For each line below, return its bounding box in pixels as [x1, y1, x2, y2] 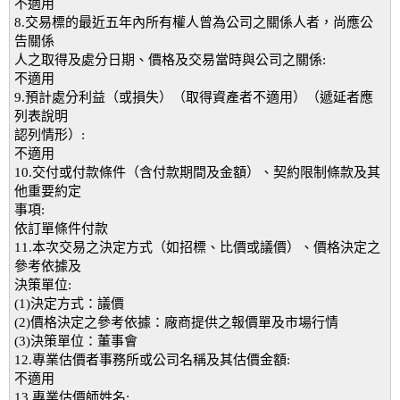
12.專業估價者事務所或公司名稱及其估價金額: [14, 353, 290, 367]
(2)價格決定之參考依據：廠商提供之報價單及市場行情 [14, 315, 338, 329]
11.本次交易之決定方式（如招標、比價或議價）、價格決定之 [14, 240, 380, 254]
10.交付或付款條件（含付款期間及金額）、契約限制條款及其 [14, 165, 380, 179]
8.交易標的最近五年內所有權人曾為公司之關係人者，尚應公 [14, 15, 373, 29]
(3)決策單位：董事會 [14, 334, 137, 348]
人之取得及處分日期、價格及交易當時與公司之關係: [14, 53, 326, 67]
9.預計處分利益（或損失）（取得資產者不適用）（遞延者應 [14, 90, 373, 104]
